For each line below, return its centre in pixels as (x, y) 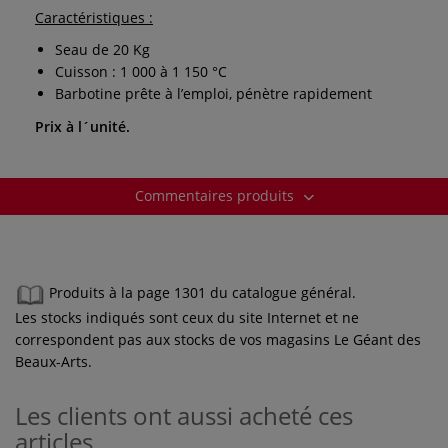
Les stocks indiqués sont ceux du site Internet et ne (187, 317)
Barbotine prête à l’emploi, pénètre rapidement (213, 93)
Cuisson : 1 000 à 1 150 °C (141, 71)
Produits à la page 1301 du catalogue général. (202, 293)
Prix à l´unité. (82, 126)
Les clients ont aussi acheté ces (184, 415)
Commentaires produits (216, 195)
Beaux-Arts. (53, 361)
